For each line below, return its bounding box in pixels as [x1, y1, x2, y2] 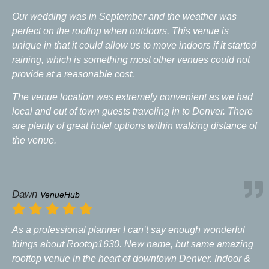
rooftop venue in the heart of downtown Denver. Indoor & [12, 253, 250, 264]
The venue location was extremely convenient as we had [12, 92, 253, 103]
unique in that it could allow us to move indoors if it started [12, 40, 256, 50]
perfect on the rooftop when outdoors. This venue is [12, 25, 229, 36]
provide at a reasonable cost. [12, 68, 134, 79]
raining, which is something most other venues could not [12, 54, 250, 65]
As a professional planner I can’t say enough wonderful [12, 224, 245, 235]
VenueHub [40, 189, 80, 199]
